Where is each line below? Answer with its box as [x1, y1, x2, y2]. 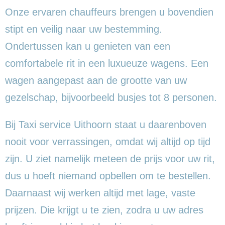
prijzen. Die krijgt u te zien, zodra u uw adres [5, 204, 203, 215]
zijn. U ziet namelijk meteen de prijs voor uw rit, [5, 153, 215, 164]
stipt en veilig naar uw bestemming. [5, 23, 162, 35]
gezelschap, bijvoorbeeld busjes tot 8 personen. [5, 91, 217, 103]
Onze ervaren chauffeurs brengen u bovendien [5, 6, 213, 18]
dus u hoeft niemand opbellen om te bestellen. [5, 170, 211, 181]
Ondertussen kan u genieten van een [5, 40, 170, 52]
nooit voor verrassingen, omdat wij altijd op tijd [5, 136, 210, 147]
